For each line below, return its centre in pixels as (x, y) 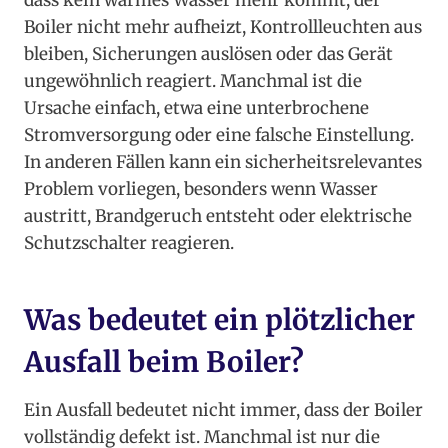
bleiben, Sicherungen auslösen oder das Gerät (208, 54)
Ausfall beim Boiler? (164, 362)
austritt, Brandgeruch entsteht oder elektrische (218, 216)
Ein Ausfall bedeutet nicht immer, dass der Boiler (223, 410)
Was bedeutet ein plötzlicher (219, 320)
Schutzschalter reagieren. (129, 243)
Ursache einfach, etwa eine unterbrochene (196, 108)
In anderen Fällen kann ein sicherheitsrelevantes (223, 162)
